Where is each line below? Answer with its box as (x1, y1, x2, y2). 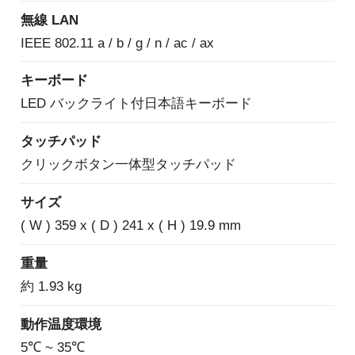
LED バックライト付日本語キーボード (20, 95, 252, 112)
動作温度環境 (20, 316, 101, 333)
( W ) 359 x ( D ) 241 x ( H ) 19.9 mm (20, 217, 241, 234)
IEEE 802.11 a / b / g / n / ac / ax (20, 34, 214, 51)
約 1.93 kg (20, 278, 82, 295)
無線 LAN (20, 11, 78, 28)
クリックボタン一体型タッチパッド (20, 156, 236, 173)
